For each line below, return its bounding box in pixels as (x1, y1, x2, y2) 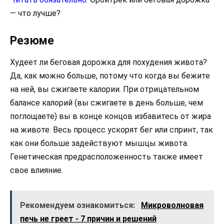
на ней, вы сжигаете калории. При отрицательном (10, 84, 199, 94)
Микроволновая (141, 200, 203, 210)
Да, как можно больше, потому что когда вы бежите (10, 70, 210, 80)
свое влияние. (10, 165, 63, 175)
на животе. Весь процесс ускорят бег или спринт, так (10, 124, 213, 134)
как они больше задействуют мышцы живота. (10, 138, 188, 148)
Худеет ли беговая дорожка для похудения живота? (10, 57, 207, 67)
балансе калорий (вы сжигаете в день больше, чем (10, 97, 203, 107)
